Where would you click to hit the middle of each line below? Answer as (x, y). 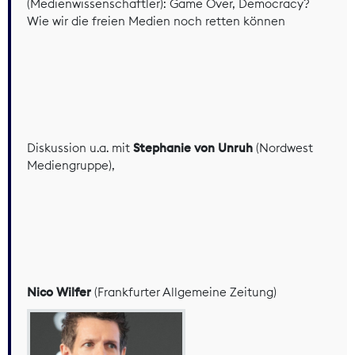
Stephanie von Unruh (191, 147)
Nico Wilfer (59, 292)
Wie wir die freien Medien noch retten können (156, 21)
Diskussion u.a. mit (78, 147)
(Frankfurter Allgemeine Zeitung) (184, 292)
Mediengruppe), (71, 165)
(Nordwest (283, 147)
